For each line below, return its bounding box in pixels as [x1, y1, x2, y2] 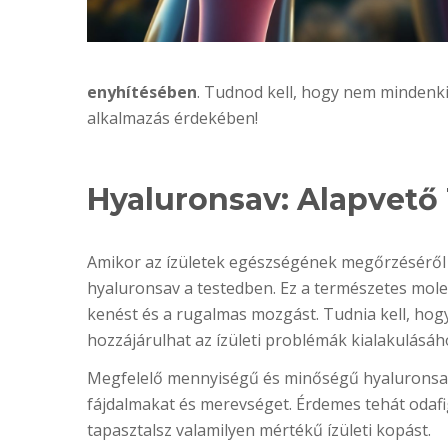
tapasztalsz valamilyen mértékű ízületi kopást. [87, 419, 431, 441]
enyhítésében [87, 81, 197, 103]
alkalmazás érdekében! [87, 107, 258, 129]
